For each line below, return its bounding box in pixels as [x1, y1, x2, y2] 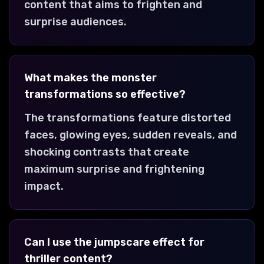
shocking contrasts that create [24, 145, 189, 159]
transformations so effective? [24, 87, 186, 101]
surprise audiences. [24, 15, 127, 28]
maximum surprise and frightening [24, 162, 204, 176]
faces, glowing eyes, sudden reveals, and [24, 128, 237, 141]
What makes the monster [24, 71, 157, 84]
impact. [24, 179, 64, 193]
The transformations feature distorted [24, 111, 231, 124]
